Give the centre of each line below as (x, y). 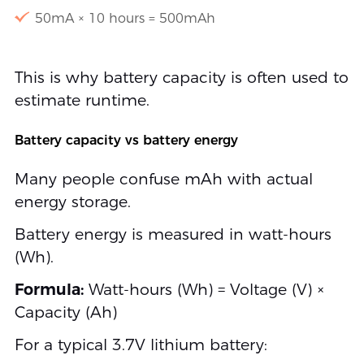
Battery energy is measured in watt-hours (173, 235)
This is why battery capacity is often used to (181, 78)
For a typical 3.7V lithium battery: (141, 345)
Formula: (49, 290)
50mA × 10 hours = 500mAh (125, 19)
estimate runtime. (82, 101)
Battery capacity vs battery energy (126, 141)
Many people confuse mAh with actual (163, 180)
